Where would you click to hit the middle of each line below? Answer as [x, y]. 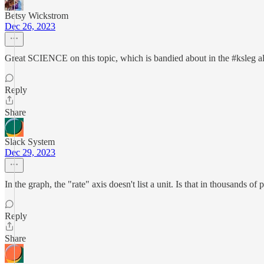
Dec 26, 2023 [30, 26]
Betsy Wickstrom [37, 16]
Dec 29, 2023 [30, 152]
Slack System [30, 142]
